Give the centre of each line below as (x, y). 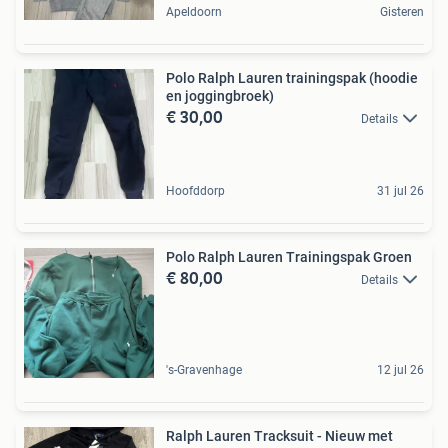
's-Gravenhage (204, 370)
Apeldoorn (194, 12)
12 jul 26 (400, 370)
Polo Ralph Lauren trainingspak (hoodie (292, 78)
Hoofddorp (195, 191)
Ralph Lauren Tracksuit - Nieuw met (279, 436)
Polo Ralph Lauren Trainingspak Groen (289, 257)
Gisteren (402, 12)
